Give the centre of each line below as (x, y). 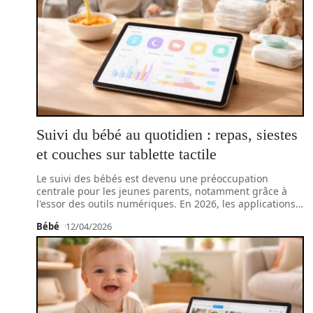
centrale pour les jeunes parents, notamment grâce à (162, 191)
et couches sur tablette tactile (126, 154)
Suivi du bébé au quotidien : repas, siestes (167, 134)
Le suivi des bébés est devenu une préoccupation (152, 179)
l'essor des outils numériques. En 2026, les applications (166, 204)
